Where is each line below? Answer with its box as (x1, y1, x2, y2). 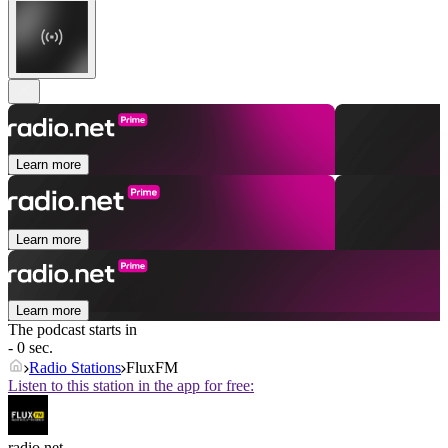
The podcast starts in (8, 321, 137, 339)
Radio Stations (29, 359, 121, 377)
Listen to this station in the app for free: (8, 377, 254, 395)
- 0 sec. (8, 339, 53, 357)
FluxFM (126, 359, 178, 377)
